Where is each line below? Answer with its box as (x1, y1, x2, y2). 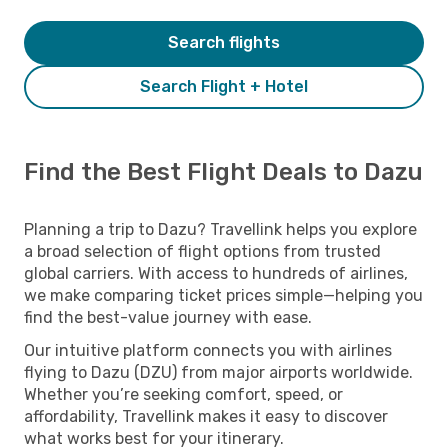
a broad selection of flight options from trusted (24, 241, 381, 261)
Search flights (168, 32, 280, 52)
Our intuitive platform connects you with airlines (24, 340, 392, 360)
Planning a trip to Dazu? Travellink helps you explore (24, 219, 417, 239)
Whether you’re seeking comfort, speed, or (24, 384, 343, 404)
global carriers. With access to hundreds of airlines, (24, 263, 408, 283)
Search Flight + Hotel (140, 76, 308, 96)
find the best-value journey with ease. (24, 307, 312, 327)
